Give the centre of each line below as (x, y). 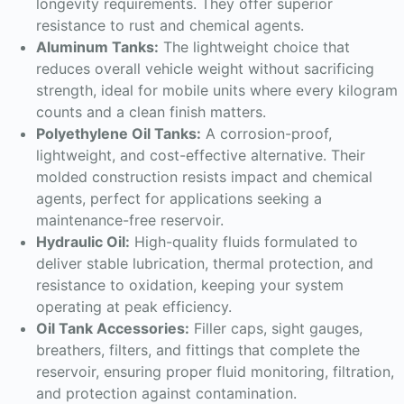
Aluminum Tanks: (97, 47)
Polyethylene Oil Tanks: (119, 133)
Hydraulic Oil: (83, 242)
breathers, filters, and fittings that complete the (198, 350)
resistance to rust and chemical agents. (170, 25)
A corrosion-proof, (266, 133)
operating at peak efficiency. (134, 307)
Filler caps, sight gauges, (276, 328)
